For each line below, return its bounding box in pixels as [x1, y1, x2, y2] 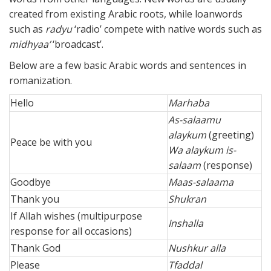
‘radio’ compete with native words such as [72, 22, 262, 36]
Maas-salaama [168, 175, 233, 189]
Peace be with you [10, 135, 92, 149]
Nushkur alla [168, 241, 226, 255]
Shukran [168, 192, 206, 206]
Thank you [10, 192, 59, 206]
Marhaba [168, 96, 209, 110]
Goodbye [10, 175, 51, 189]
